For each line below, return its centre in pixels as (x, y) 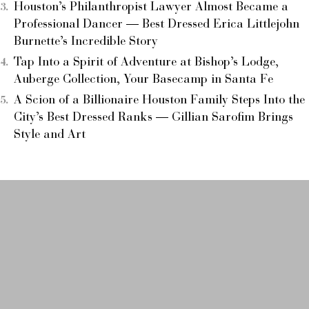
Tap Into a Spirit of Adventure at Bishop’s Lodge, (146, 62)
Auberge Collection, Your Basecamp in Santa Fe (143, 80)
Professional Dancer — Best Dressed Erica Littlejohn (157, 24)
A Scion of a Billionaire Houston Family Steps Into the (159, 100)
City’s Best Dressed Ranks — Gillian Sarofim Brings (153, 118)
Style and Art (50, 135)
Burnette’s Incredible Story (86, 42)
